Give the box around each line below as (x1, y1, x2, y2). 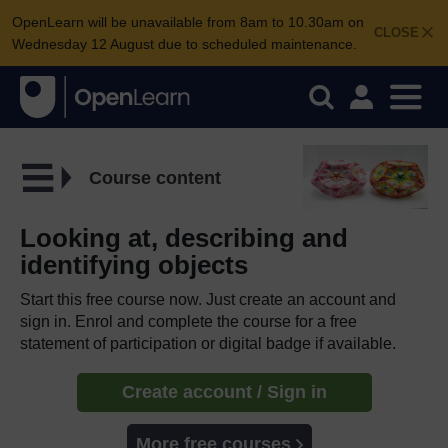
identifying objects (20, 249, 248, 280)
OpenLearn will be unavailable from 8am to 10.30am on (12, 14, 364, 30)
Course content (88, 167, 221, 188)
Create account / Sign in (121, 381, 327, 402)
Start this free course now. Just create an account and (20, 290, 396, 308)
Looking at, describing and (20, 222, 348, 253)
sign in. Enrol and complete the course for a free (20, 312, 357, 330)
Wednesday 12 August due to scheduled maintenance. (12, 36, 357, 52)
